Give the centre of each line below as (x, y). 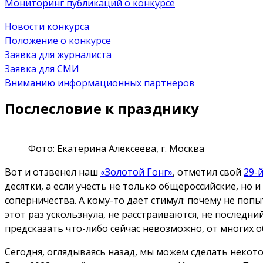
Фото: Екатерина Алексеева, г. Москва (116, 148)
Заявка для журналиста (58, 54)
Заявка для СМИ (42, 68)
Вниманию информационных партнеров (100, 82)
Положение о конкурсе (58, 40)
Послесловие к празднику (102, 108)
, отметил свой (208, 172)
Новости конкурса (47, 26)
